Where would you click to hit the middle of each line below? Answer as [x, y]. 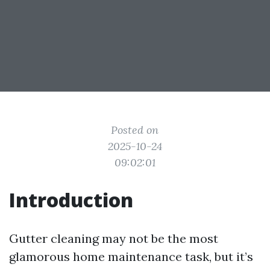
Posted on [135, 130]
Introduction [71, 200]
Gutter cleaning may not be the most [114, 238]
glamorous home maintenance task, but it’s [131, 256]
